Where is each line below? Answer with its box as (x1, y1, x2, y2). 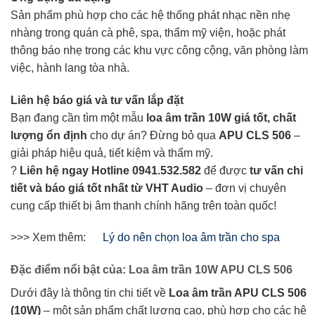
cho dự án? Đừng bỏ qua (87, 129, 219, 141)
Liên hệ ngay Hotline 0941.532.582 (20, 164, 201, 176)
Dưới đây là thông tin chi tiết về (11, 287, 169, 300)
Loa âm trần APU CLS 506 (169, 287, 307, 300)
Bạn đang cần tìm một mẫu (11, 111, 146, 124)
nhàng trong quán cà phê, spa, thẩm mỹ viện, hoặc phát (11, 26, 285, 39)
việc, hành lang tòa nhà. (11, 61, 129, 74)
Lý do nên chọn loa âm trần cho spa (103, 231, 280, 244)
